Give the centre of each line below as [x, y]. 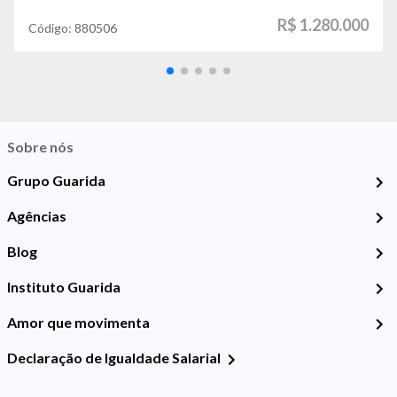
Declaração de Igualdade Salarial [114, 358]
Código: [51, 28]
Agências [37, 216]
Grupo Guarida [56, 181]
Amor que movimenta [78, 323]
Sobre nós [40, 147]
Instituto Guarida [64, 287]
